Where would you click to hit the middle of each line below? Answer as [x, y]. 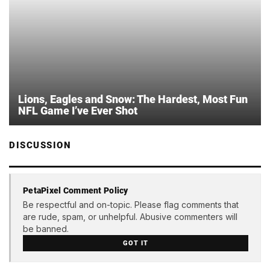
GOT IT [136, 243]
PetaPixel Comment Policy [76, 190]
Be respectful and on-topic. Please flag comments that [131, 204]
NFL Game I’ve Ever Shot [78, 111]
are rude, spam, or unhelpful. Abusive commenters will [130, 216]
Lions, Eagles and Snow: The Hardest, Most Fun [133, 99]
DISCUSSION [40, 146]
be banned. [46, 228]
